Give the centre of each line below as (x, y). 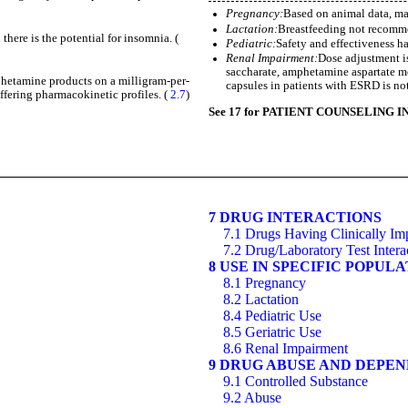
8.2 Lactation (261, 299)
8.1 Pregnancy (265, 282)
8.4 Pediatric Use (272, 315)
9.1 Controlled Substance (296, 381)
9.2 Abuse (252, 397)
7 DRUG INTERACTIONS (295, 217)
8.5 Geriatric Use (272, 331)
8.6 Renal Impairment (286, 348)
